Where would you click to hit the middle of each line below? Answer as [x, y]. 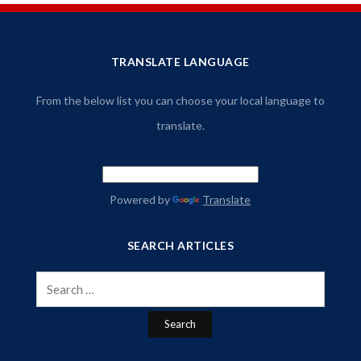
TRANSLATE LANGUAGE [180, 61]
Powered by [141, 199]
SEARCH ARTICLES [180, 245]
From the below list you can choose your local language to [180, 100]
